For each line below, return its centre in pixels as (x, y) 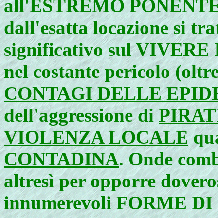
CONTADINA (61, 159)
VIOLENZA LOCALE (96, 137)
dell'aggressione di (81, 115)
